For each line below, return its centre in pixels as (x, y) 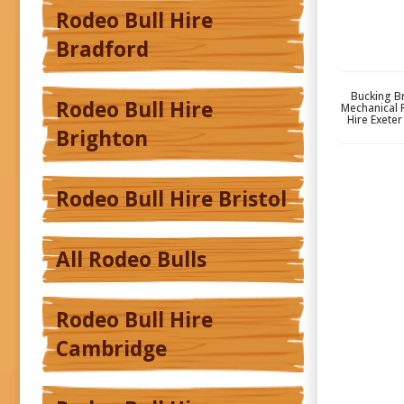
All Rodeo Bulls (131, 260)
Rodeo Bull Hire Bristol (171, 199)
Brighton (102, 139)
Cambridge (111, 349)
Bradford (102, 50)
